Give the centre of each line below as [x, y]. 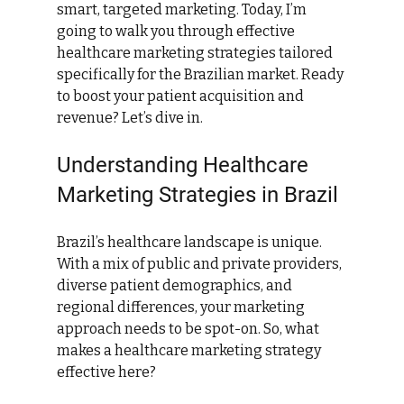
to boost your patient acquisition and [181, 96]
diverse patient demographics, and [175, 285]
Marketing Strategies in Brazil [197, 195]
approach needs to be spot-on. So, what [189, 329]
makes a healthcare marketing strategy [190, 350]
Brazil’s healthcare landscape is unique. [190, 242]
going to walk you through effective [177, 31]
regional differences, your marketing [182, 307]
